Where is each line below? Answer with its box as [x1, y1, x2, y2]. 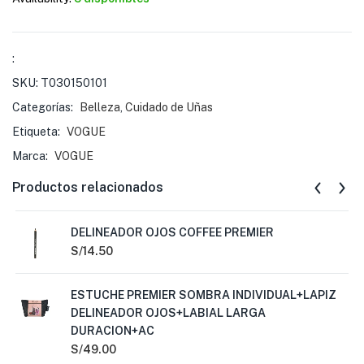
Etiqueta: [12, 125, 63, 138]
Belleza [80, 101, 120, 114]
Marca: [12, 149, 50, 162]
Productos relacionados [12, 180, 163, 195]
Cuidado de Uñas [125, 101, 213, 114]
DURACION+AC [71, 324, 154, 337]
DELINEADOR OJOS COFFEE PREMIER [71, 226, 274, 239]
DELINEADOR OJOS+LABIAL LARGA [71, 306, 266, 319]
